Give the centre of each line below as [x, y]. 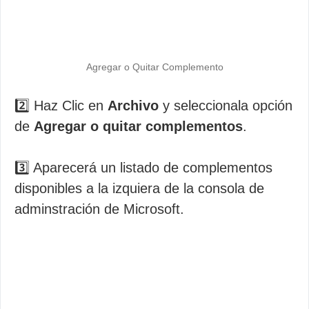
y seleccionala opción [226, 106]
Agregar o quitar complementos [138, 126]
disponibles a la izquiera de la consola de [139, 188]
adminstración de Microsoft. [99, 209]
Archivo [133, 106]
